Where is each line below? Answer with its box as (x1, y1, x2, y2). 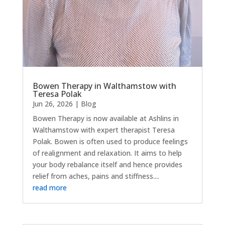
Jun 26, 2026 (32, 98, 73, 108)
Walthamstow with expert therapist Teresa (32, 125, 175, 135)
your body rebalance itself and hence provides (32, 159, 182, 169)
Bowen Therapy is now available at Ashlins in (32, 113, 179, 123)
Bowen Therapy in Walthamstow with (32, 80, 176, 91)
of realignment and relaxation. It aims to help (32, 148, 182, 158)
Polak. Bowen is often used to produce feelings (32, 136, 188, 146)
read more (32, 182, 67, 192)
